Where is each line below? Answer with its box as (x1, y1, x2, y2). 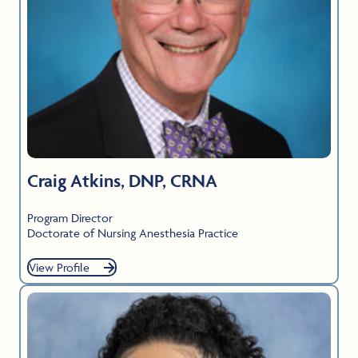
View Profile (29, 260, 89, 276)
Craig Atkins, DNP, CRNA (27, 169, 217, 193)
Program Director (27, 210, 113, 226)
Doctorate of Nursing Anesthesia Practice (27, 225, 238, 241)
